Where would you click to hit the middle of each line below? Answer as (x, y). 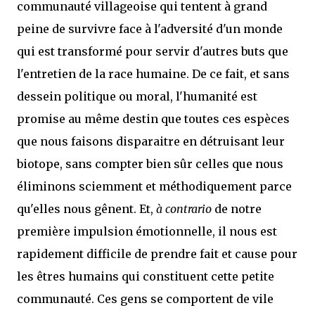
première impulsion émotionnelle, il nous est (147, 231)
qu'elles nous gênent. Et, (86, 209)
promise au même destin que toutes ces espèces (153, 119)
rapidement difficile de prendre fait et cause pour (157, 254)
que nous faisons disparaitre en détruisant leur (151, 141)
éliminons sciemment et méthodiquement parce (154, 186)
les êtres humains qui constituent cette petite (146, 276)
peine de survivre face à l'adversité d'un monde (150, 29)
